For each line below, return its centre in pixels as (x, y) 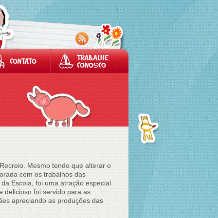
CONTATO (23, 62)
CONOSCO (91, 66)
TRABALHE (93, 59)
